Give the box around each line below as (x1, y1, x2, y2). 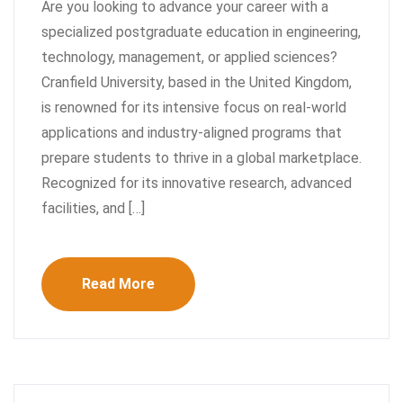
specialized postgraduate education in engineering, (41, 22, 361, 40)
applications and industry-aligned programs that (41, 123, 342, 141)
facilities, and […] (41, 199, 145, 217)
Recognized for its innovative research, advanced (41, 174, 352, 192)
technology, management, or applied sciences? (41, 48, 337, 66)
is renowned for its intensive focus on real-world (41, 98, 346, 116)
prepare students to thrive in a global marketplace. (41, 148, 362, 166)
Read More (82, 274, 155, 292)
